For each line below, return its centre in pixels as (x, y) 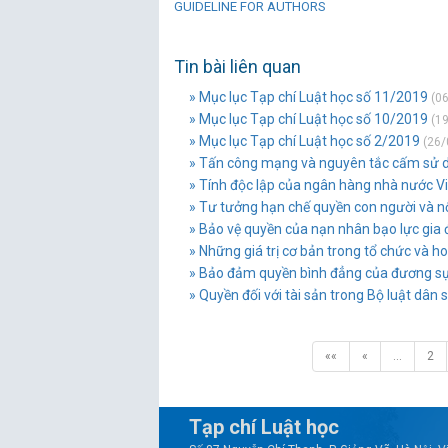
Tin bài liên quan (237, 66)
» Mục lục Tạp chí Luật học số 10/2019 (308, 119)
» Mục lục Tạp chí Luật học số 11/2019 (308, 97)
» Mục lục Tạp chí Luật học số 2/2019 (304, 141)
